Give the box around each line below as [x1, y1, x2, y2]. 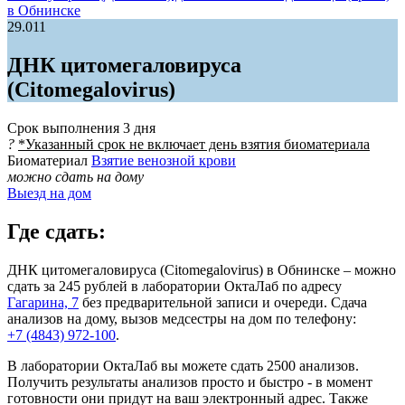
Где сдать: [7, 219, 106, 243]
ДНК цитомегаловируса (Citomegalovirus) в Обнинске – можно [7, 261, 396, 278]
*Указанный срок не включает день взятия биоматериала [18, 136, 370, 152]
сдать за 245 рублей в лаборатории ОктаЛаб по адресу [7, 278, 342, 294]
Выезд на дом [7, 184, 91, 201]
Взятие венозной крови [91, 152, 236, 168]
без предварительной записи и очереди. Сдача [79, 294, 367, 310]
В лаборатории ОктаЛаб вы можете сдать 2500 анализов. [7, 357, 359, 373]
